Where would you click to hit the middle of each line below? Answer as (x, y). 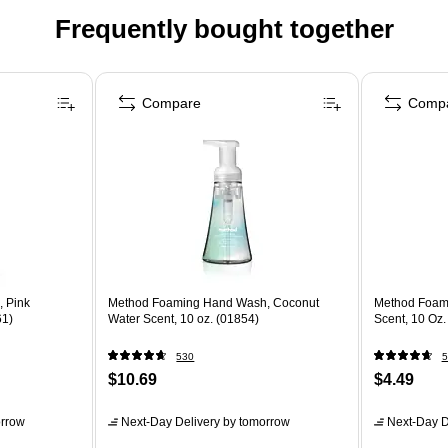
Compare (172, 102)
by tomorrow (255, 421)
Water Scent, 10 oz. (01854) (184, 318)
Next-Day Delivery (171, 421)
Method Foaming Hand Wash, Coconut (214, 302)
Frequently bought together (224, 28)
